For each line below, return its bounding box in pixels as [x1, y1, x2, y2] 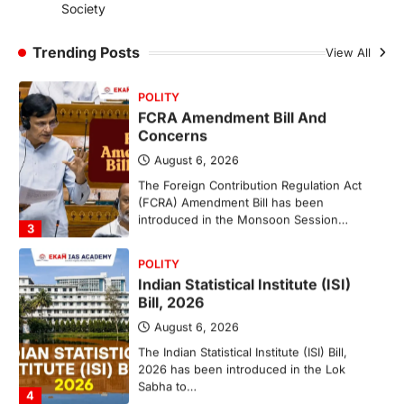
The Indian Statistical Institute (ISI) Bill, [137, 339, 347, 354]
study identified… [137, 40, 234, 55]
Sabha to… [137, 373, 197, 389]
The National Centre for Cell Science [137, 5, 342, 21]
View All [326, 45, 374, 60]
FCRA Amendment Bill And [137, 103, 326, 122]
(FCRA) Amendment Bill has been [137, 189, 324, 205]
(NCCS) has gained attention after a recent [137, 23, 376, 38]
